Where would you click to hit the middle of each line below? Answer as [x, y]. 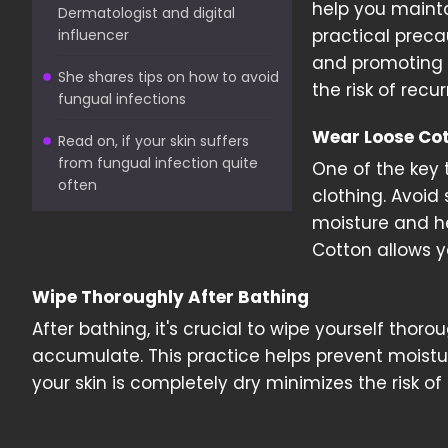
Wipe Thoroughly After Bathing [170, 297]
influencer [93, 35]
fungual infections [122, 99]
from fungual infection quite [158, 163]
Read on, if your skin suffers [153, 141]
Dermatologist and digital [146, 13]
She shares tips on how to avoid [168, 77]
